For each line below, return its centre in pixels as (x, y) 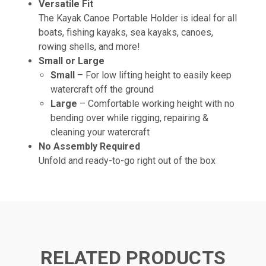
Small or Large (72, 61)
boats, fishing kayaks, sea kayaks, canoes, (126, 32)
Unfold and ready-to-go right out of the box (129, 160)
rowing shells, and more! (91, 46)
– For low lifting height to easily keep (154, 75)
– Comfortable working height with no (156, 103)
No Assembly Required (90, 146)
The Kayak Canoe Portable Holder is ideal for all (138, 18)
